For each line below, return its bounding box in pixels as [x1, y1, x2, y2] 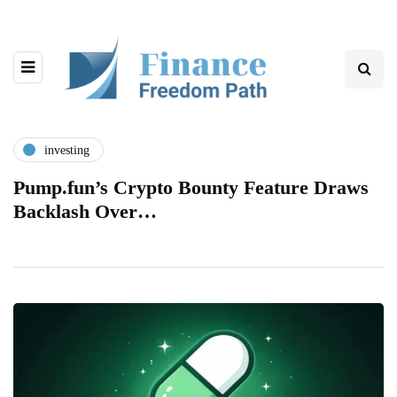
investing [44, 143, 90, 157]
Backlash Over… [13, 200, 157, 223]
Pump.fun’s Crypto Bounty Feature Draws [13, 176, 369, 199]
